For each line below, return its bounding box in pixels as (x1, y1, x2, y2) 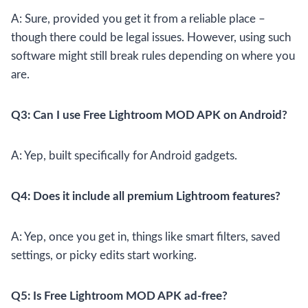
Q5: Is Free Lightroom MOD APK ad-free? (11, 290, 228, 302)
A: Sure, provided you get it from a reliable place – (11, 13, 265, 25)
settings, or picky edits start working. (11, 250, 197, 262)
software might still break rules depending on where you (11, 50, 295, 63)
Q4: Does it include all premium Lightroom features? (11, 190, 280, 203)
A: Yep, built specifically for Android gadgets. (11, 150, 237, 162)
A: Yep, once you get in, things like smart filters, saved (11, 231, 280, 243)
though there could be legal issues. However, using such (11, 32, 291, 44)
